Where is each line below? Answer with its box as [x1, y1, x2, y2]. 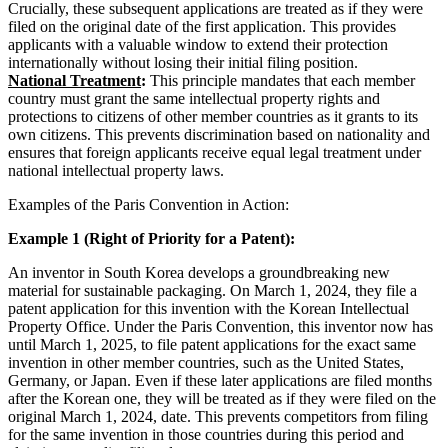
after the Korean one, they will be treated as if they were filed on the [8, 389, 436, 407]
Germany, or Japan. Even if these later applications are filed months [8, 371, 432, 389]
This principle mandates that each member [146, 71, 415, 89]
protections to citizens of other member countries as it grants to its [8, 107, 418, 125]
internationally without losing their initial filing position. [8, 53, 358, 71]
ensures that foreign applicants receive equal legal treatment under [8, 143, 421, 161]
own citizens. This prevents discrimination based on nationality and [8, 125, 430, 143]
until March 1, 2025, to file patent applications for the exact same [8, 335, 416, 353]
